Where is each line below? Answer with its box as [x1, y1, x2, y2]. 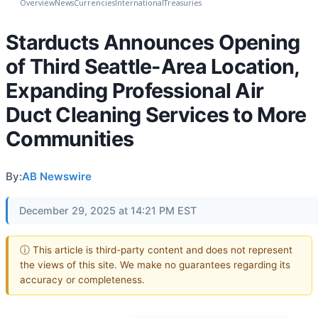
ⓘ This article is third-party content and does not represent [20, 244, 292, 256]
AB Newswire [22, 169, 92, 183]
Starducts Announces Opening [6, 29, 300, 55]
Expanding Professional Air [6, 77, 264, 103]
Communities [6, 126, 134, 151]
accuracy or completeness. [20, 274, 145, 286]
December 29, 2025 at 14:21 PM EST [19, 204, 197, 216]
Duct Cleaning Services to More [6, 102, 307, 127]
